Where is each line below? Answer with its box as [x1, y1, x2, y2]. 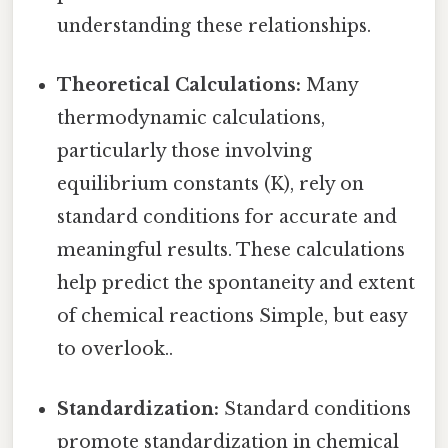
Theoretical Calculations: [57, 74, 302, 97]
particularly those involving [57, 140, 313, 163]
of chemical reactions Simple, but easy [57, 305, 408, 328]
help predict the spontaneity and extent [57, 272, 416, 295]
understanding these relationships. [57, 15, 372, 38]
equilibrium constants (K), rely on [57, 173, 365, 196]
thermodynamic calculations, [57, 107, 326, 130]
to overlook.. [57, 338, 174, 361]
